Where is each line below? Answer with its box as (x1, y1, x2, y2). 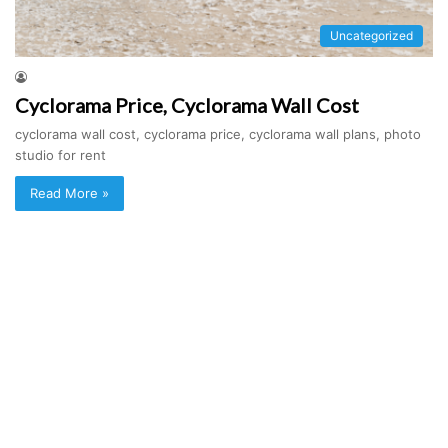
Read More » (30, 184, 109, 201)
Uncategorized (330, 27, 413, 43)
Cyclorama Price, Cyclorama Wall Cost (15, 92, 359, 117)
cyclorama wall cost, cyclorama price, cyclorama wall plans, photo (15, 125, 421, 142)
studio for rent (15, 146, 106, 163)
